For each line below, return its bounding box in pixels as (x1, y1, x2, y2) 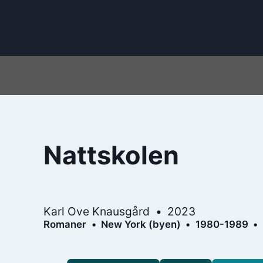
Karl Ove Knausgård (43, 204, 150, 218)
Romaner (43, 218, 87, 230)
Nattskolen (43, 140, 180, 171)
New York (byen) (100, 218, 181, 230)
